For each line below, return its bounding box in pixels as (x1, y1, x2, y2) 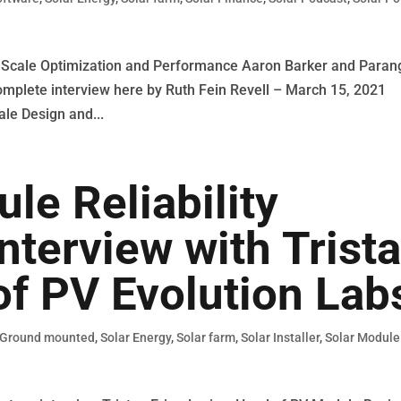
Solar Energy (100, 329, 172, 345)
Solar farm (176, 329, 236, 345)
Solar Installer (241, 329, 320, 345)
